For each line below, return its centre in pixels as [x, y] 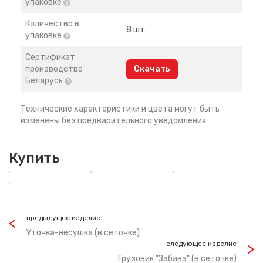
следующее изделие [201, 244]
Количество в [52, 24]
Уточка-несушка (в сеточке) [83, 233]
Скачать [152, 69]
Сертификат [50, 57]
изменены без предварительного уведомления [113, 121]
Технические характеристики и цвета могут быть [120, 109]
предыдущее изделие [63, 218]
